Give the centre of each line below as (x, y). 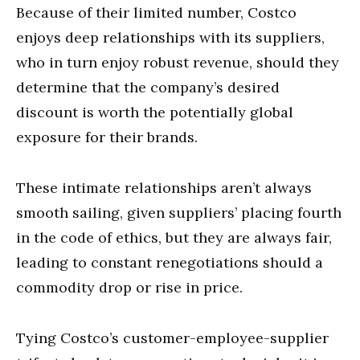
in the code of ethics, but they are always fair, (174, 237)
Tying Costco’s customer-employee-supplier (172, 337)
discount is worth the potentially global (155, 112)
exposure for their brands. (107, 137)
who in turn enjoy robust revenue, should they (178, 62)
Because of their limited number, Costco (156, 12)
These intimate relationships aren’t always (164, 187)
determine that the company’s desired (148, 87)
